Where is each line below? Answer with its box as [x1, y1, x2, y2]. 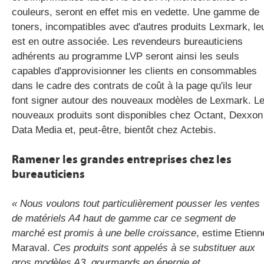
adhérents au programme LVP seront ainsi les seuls [12, 50, 239, 62]
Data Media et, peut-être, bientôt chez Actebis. [12, 124, 216, 136]
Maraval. [12, 242, 50, 253]
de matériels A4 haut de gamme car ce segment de [12, 212, 236, 224]
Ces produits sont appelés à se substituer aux [50, 242, 255, 253]
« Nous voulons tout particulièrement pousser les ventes [12, 197, 260, 209]
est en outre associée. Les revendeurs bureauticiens [12, 35, 243, 47]
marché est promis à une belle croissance [12, 227, 196, 239]
